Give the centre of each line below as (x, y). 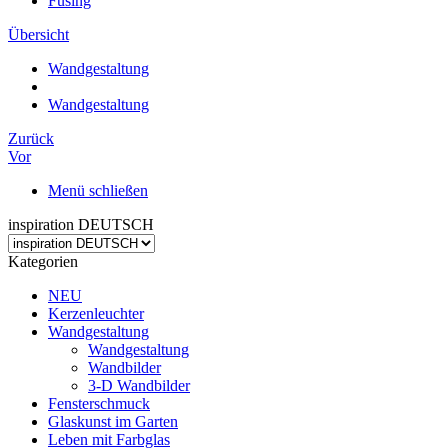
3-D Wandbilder (139, 385)
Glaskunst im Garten (113, 421)
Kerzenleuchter (96, 313)
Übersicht (38, 34)
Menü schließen (98, 190)
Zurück (31, 138)
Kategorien (43, 261)
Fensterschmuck (99, 403)
